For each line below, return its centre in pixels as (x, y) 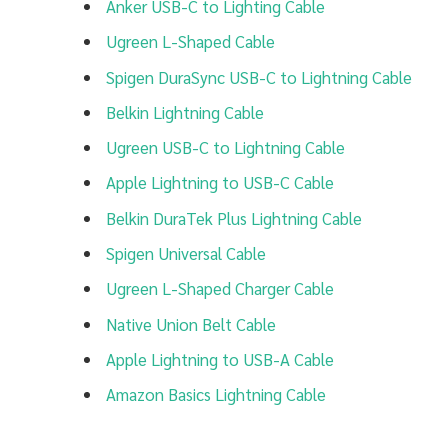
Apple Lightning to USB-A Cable (220, 358)
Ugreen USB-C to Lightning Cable (225, 147)
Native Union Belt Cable (191, 323)
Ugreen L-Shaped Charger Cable (220, 288)
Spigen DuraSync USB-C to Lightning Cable (259, 76)
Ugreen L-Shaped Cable (190, 41)
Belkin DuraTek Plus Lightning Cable (234, 217)
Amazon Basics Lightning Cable (216, 394)
